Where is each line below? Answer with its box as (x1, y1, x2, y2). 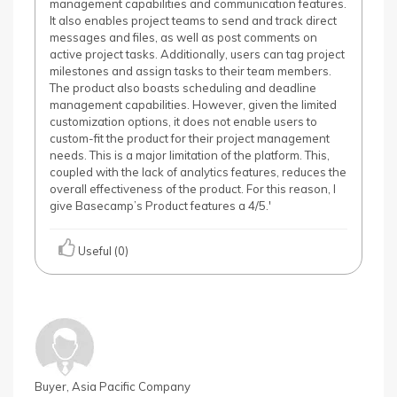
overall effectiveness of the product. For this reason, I (50, 182, 336, 196)
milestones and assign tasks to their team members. (50, 64, 331, 78)
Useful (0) (75, 244, 128, 258)
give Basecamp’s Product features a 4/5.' (50, 198, 271, 213)
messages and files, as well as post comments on (50, 30, 317, 44)
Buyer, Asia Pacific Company (35, 379, 191, 393)
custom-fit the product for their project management (50, 131, 330, 145)
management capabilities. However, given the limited (50, 97, 337, 112)
